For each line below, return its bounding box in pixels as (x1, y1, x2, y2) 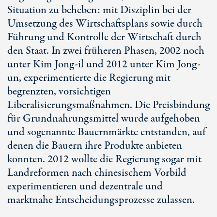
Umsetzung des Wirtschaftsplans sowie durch (7, 16, 202, 31)
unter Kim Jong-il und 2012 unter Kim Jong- (7, 57, 201, 72)
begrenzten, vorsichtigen (7, 84, 111, 99)
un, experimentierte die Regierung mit (7, 70, 170, 86)
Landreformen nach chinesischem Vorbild (7, 165, 186, 181)
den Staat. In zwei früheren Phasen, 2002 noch (7, 43, 204, 59)
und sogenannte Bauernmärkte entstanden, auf (7, 124, 206, 140)
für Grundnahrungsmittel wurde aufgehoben (7, 111, 200, 126)
